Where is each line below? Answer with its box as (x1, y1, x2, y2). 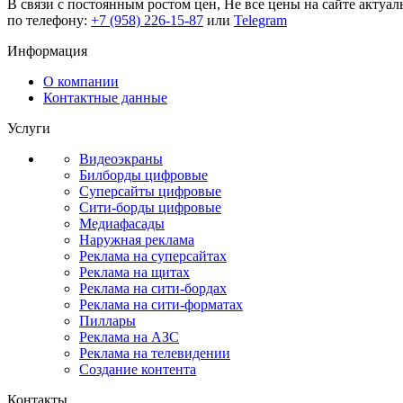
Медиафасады (79, 215, 165, 231)
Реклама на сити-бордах (79, 280, 227, 296)
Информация (7, 42, 87, 58)
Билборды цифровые (79, 166, 208, 183)
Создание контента (79, 361, 196, 377)
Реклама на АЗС (79, 328, 179, 345)
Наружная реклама (79, 231, 194, 247)
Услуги (7, 120, 50, 136)
